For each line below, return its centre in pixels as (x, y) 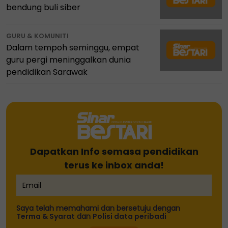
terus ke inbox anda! (114, 165)
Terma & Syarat (46, 216)
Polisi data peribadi (130, 216)
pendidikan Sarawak (47, 72)
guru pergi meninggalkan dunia (68, 60)
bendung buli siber (43, 7)
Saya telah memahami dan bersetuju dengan (99, 208)
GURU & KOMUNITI (37, 36)
